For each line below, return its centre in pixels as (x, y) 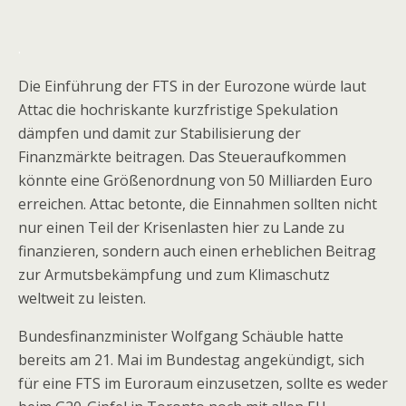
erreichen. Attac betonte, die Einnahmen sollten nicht (198, 204)
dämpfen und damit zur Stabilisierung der (159, 133)
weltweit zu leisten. (82, 298)
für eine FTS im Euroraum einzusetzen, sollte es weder (203, 383)
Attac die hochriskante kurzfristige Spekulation (178, 110)
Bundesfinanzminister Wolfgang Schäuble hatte (181, 336)
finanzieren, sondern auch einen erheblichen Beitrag (197, 251)
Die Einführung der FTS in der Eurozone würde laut (192, 86)
